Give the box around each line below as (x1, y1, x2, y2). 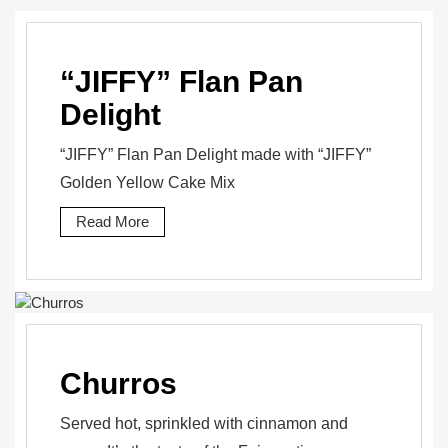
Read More (76, 212, 149, 230)
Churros (60, 367, 177, 401)
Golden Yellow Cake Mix (60, 173, 235, 191)
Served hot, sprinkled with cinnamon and (60, 415, 348, 433)
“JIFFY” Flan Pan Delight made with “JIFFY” (60, 145, 371, 163)
